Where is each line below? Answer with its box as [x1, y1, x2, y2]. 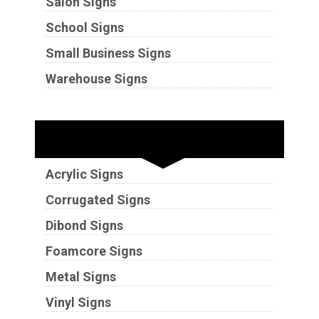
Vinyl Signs [45, 294, 111, 310]
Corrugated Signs [45, 192, 150, 207]
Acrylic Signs [45, 166, 123, 182]
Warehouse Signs [45, 70, 147, 86]
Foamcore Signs [45, 243, 142, 258]
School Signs [45, 19, 124, 35]
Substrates [106, 126, 213, 152]
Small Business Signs [45, 45, 171, 61]
